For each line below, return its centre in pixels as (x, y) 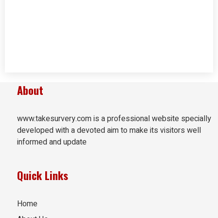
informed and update (52, 142)
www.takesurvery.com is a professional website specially (114, 118)
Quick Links (43, 175)
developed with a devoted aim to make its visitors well (109, 130)
